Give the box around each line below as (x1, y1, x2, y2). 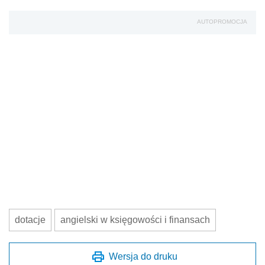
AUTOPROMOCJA (197, 18, 247, 25)
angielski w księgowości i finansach (60, 215, 210, 225)
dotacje (15, 215, 46, 225)
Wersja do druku (109, 251, 177, 262)
